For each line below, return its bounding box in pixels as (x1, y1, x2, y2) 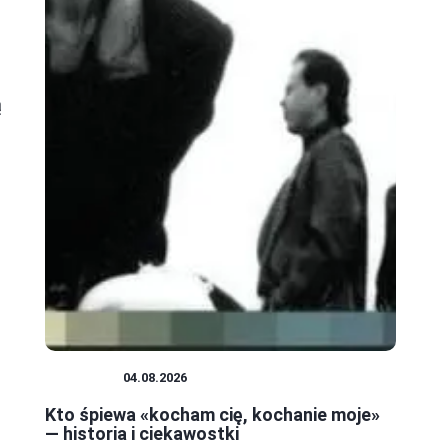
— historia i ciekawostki (45, 423, 239, 445)
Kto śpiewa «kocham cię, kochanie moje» (45, 404, 380, 426)
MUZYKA (55, 370, 114, 386)
